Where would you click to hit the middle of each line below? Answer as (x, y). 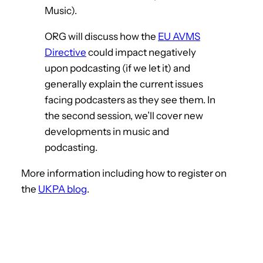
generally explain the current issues (124, 84)
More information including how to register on (124, 173)
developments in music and (107, 131)
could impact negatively (141, 52)
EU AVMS (179, 36)
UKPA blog (63, 189)
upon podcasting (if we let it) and (117, 68)
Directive (65, 52)
